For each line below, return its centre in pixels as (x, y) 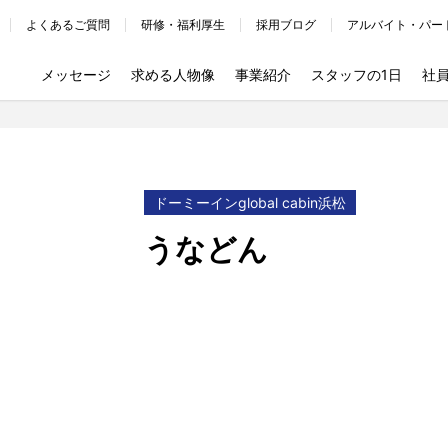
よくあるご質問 (68, 24)
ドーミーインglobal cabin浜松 (250, 202)
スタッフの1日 (356, 74)
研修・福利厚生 (183, 24)
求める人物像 (173, 74)
